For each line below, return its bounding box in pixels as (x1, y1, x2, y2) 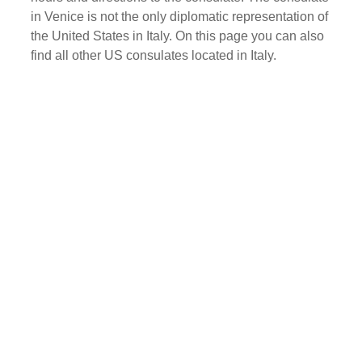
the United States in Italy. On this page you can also (31, 28, 325, 43)
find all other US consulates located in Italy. (31, 48, 277, 62)
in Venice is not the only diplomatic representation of (31, 9, 329, 23)
